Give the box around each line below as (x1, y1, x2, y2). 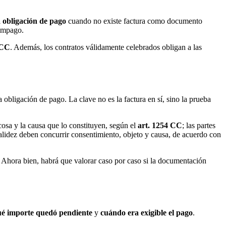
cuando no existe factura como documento (66, 17, 202, 26)
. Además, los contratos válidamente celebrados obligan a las (10, 43, 202, 52)
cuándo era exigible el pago (100, 208, 193, 217)
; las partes (182, 121, 215, 130)
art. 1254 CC (138, 121, 182, 130)
